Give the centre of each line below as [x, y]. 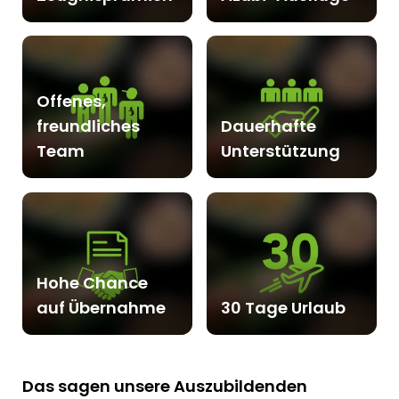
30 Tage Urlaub [283, 307]
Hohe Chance [92, 282]
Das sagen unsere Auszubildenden [165, 386]
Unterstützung [280, 151]
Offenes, [71, 102]
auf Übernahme [101, 307]
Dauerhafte [268, 126]
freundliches [88, 126]
